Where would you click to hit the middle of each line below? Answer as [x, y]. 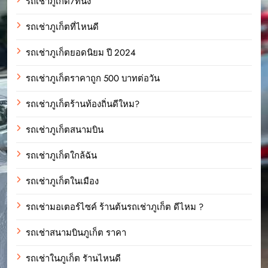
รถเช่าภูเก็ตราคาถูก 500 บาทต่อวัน [93, 78]
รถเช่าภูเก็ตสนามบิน [65, 130]
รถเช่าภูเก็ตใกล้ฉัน [61, 155]
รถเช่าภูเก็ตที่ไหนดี [62, 27]
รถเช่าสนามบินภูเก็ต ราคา [76, 232]
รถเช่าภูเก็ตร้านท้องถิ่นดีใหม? [83, 104]
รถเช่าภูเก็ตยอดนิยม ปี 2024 [81, 52]
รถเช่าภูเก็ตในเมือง [62, 181]
